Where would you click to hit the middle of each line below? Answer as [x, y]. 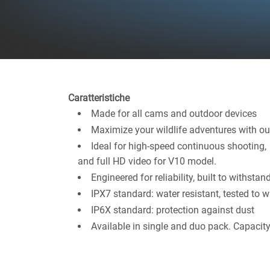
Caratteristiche [99, 98]
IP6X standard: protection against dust [173, 210]
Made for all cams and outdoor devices [174, 114]
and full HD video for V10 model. [147, 162]
